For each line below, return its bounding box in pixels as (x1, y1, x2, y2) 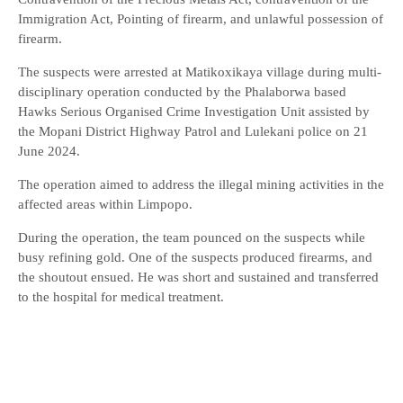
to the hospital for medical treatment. (18, 290, 224, 304)
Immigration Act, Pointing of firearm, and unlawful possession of (18, 12, 383, 26)
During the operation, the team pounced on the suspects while (18, 230, 365, 245)
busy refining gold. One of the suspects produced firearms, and (18, 250, 372, 264)
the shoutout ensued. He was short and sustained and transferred (18, 270, 379, 284)
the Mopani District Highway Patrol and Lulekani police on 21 (18, 124, 368, 139)
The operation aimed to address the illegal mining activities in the (18, 177, 384, 192)
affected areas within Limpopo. (18, 197, 193, 211)
